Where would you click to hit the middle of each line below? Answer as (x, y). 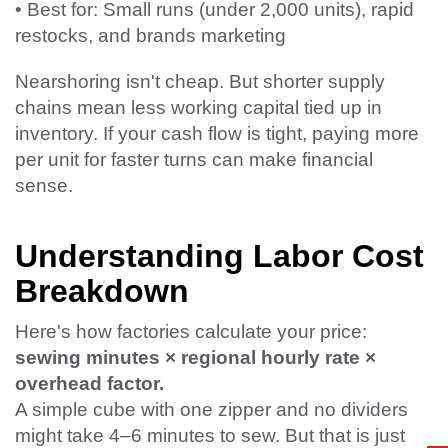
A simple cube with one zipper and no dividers (211, 410)
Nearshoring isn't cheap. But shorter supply (200, 82)
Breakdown (102, 291)
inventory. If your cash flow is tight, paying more (217, 134)
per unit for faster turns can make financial (194, 160)
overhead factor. (89, 384)
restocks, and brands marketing (150, 36)
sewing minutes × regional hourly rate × (195, 358)
